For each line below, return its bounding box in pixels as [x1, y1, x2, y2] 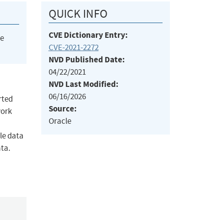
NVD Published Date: [48, 54, 125, 66]
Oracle [48, 116, 71, 127]
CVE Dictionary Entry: [48, 29, 128, 41]
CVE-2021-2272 [48, 42, 99, 53]
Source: [48, 103, 77, 115]
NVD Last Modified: [48, 79, 118, 90]
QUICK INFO [48, 6, 108, 22]
